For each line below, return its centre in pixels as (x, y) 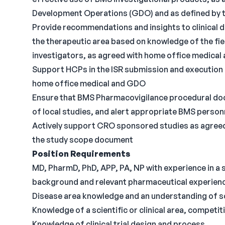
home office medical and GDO (89, 83)
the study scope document (83, 140)
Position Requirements (81, 154)
